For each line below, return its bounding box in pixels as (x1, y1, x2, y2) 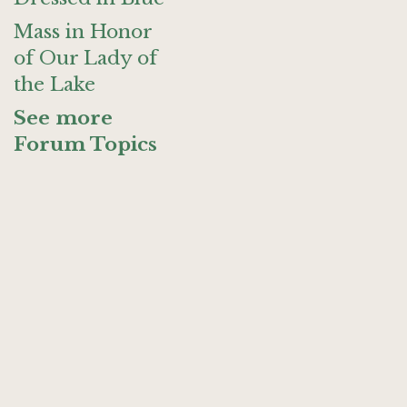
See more (14, 106, 113, 130)
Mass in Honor (14, 20, 152, 44)
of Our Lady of (14, 46, 157, 70)
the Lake (14, 73, 95, 96)
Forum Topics (14, 133, 157, 156)
